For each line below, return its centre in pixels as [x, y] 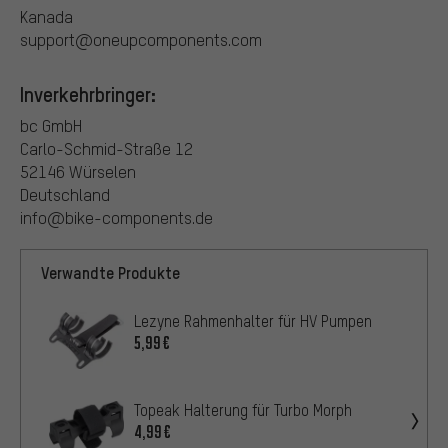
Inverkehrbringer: [88, 94]
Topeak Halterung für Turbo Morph [243, 409]
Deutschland [65, 195]
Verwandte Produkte [110, 273]
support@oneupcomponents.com [141, 40]
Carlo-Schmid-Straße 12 [106, 149]
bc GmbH [51, 126]
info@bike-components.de [116, 218]
